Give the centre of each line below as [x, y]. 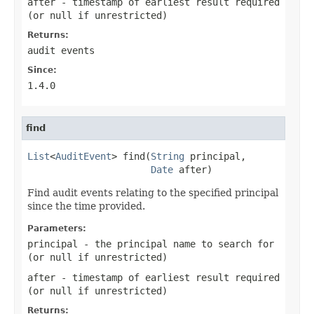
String [168, 156]
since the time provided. [86, 206]
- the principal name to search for [176, 244]
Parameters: [57, 228]
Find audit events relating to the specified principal [153, 192]
